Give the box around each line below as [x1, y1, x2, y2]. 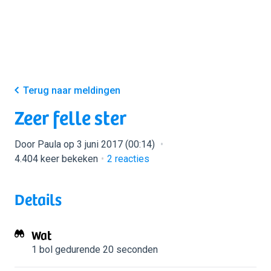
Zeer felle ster [15, 102, 126, 131]
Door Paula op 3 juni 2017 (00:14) [15, 139, 157, 150]
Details [15, 187, 62, 211]
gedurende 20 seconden [53, 244, 158, 255]
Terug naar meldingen [23, 85, 120, 96]
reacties [113, 153, 149, 165]
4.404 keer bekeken [15, 153, 98, 165]
